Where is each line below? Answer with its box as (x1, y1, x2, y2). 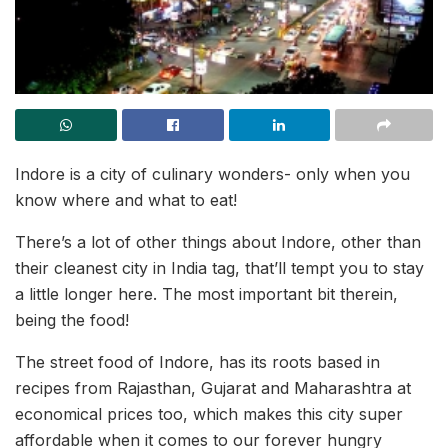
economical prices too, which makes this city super (15, 403, 403, 424)
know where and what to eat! (15, 189, 237, 210)
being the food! (15, 309, 129, 330)
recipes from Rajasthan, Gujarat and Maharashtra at (15, 377, 411, 398)
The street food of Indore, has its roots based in (15, 351, 380, 372)
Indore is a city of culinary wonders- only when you (15, 163, 410, 184)
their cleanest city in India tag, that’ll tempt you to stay (15, 257, 424, 278)
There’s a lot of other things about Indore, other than (15, 231, 421, 252)
